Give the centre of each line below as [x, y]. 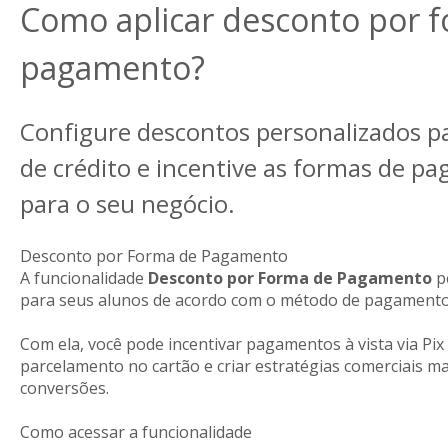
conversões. [64, 388]
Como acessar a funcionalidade [135, 432]
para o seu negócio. [127, 204]
